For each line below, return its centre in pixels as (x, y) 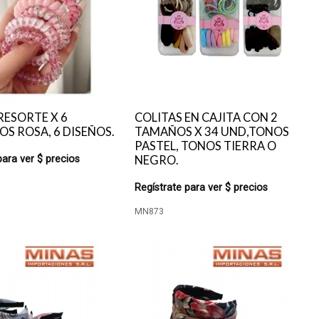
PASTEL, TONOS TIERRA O (206, 146)
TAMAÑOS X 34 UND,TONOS (212, 132)
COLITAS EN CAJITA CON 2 (206, 117)
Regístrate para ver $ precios (202, 188)
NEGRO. (157, 160)
